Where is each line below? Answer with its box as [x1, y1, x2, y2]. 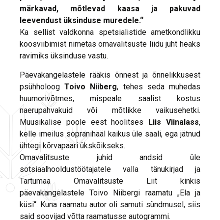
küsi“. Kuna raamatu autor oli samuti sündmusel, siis [20, 199, 200, 209]
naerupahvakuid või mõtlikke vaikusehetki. [20, 105, 200, 115]
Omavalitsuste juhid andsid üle [20, 152, 200, 162]
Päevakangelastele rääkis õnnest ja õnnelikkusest [20, 70, 200, 80]
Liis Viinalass [148, 117, 199, 127]
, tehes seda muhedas [117, 82, 201, 91]
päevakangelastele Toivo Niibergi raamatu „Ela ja [20, 188, 200, 197]
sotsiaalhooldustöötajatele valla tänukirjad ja [20, 164, 200, 174]
